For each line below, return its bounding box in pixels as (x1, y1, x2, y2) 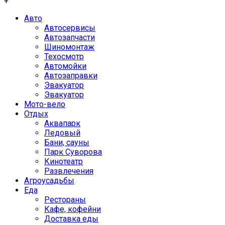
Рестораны (44, 195, 86, 204)
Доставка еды (44, 214, 98, 223)
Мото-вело (24, 99, 65, 109)
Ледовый (44, 128, 80, 138)
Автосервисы (44, 23, 95, 33)
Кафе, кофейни (44, 204, 101, 214)
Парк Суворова (44, 147, 102, 157)
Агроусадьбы (24, 176, 74, 185)
